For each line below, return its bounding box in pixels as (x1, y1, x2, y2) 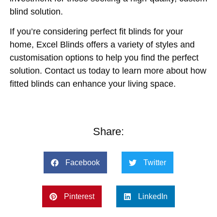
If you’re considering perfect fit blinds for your (10, 26, 183, 36)
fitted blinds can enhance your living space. (10, 78, 176, 89)
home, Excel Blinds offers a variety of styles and (10, 39, 195, 49)
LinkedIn (138, 192, 168, 201)
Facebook (65, 158, 100, 167)
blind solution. (10, 6, 63, 16)
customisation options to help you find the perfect (10, 52, 199, 62)
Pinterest (64, 192, 94, 201)
